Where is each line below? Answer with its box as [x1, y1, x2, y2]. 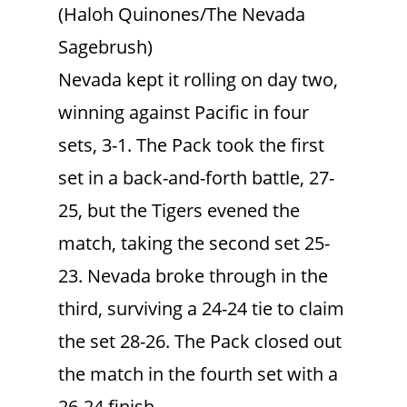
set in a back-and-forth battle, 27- [58, 164, 334, 190]
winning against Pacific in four [58, 99, 309, 124]
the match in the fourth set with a [58, 361, 338, 386]
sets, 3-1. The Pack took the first [58, 132, 324, 157]
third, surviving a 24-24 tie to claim [58, 295, 344, 321]
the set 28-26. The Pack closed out [58, 328, 342, 353]
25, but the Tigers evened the [58, 197, 300, 223]
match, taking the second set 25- [58, 230, 330, 255]
